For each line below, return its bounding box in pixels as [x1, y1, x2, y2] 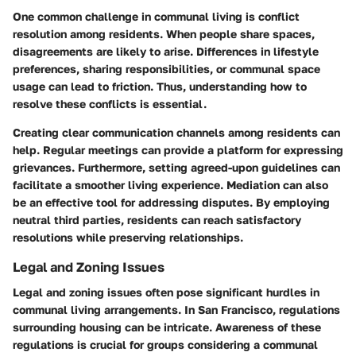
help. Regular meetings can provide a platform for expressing [13, 143, 343, 157]
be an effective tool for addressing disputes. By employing [13, 195, 330, 210]
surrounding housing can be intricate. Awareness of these [13, 320, 321, 335]
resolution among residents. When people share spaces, [13, 27, 315, 41]
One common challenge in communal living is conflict [13, 10, 300, 24]
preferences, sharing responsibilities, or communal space [13, 62, 320, 76]
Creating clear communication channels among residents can [13, 126, 340, 140]
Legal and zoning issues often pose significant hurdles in [13, 285, 319, 300]
